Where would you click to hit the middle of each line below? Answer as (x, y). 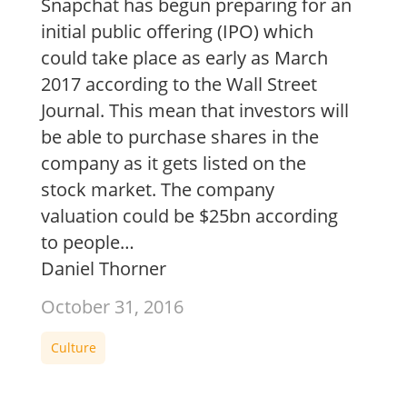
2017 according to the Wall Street (179, 84)
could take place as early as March (185, 58)
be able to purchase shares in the (180, 137)
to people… (88, 243)
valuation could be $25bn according (190, 216)
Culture (73, 347)
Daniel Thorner (104, 269)
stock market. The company (158, 190)
